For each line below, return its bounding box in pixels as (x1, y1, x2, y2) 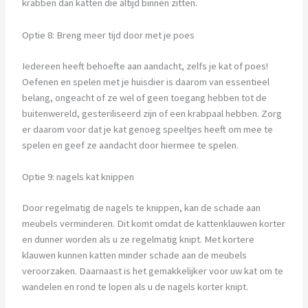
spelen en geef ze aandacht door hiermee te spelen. (21, 138, 239, 151)
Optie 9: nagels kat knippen (21, 170, 134, 183)
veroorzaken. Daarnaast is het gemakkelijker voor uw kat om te (21, 264, 283, 277)
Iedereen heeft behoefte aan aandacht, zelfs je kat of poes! (21, 59, 268, 72)
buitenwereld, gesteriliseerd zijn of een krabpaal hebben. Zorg (21, 107, 282, 120)
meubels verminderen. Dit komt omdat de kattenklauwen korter (21, 217, 285, 230)
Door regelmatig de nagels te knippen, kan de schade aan (21, 201, 261, 214)
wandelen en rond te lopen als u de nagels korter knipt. (21, 280, 248, 293)
